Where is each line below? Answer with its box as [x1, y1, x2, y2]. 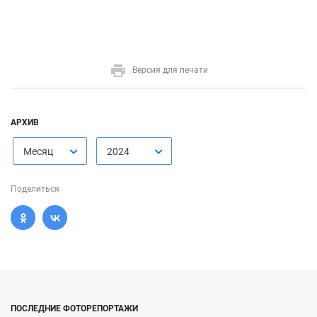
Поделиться [11, 184, 59, 194]
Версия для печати [132, 65, 208, 76]
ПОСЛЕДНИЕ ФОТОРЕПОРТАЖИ [11, 304, 138, 313]
